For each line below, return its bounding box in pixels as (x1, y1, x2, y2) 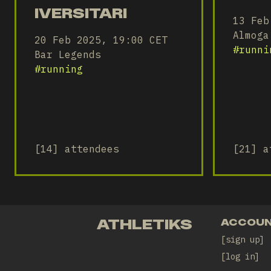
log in (225, 251, 255, 262)
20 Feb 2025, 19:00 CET (34, 34, 168, 46)
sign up (225, 234, 260, 245)
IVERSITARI (34, 4, 127, 22)
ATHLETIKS (97, 215, 192, 233)
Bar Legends (34, 48, 101, 60)
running (41, 63, 83, 75)
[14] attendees (34, 143, 119, 155)
